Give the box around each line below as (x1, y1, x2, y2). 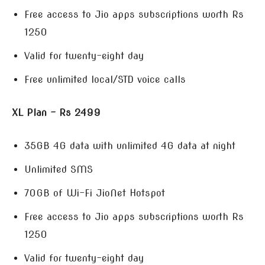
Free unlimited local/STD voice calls (24, 74, 186, 85)
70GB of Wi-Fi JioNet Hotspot (24, 188, 165, 199)
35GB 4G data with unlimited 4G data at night (24, 140, 235, 151)
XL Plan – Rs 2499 (12, 107, 101, 118)
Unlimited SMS (24, 164, 93, 175)
